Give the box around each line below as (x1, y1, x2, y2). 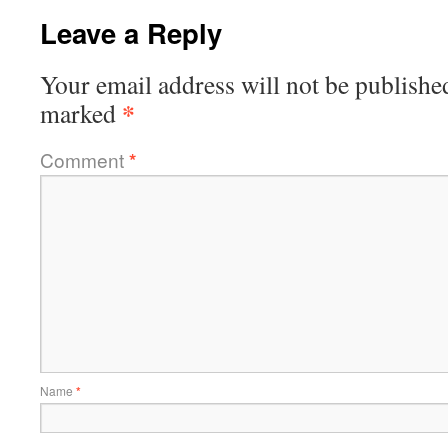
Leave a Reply (40, 13, 222, 52)
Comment (40, 146, 129, 173)
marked (40, 96, 122, 130)
